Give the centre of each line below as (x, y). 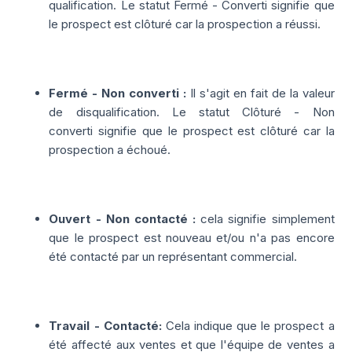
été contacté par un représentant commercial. (173, 257)
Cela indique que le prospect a (250, 326)
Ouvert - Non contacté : (123, 219)
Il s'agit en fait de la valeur (262, 93)
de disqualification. (110, 112)
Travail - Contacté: (105, 326)
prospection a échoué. (110, 150)
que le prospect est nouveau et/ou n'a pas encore (192, 238)
